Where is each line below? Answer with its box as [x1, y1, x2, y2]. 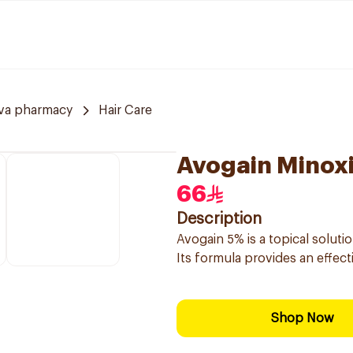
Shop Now [271, 312, 334, 325]
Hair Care [98, 104, 152, 117]
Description [176, 211, 262, 227]
